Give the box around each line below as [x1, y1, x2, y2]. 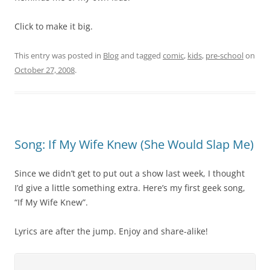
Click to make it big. [14, 20, 93, 32]
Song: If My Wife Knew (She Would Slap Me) [14, 136, 254, 152]
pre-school [206, 50, 243, 61]
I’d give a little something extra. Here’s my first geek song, [14, 182, 245, 193]
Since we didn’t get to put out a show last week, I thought [14, 168, 245, 179]
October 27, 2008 [14, 64, 75, 75]
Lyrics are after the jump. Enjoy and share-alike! [14, 225, 208, 237]
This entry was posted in [14, 50, 103, 61]
